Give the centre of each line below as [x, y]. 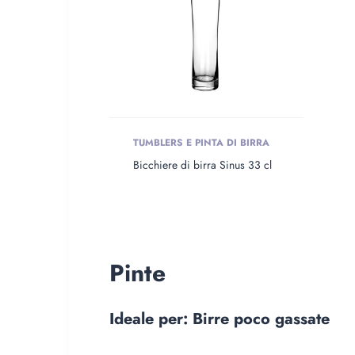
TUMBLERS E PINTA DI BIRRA [201, 143]
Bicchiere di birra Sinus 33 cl [202, 165]
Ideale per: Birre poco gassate [219, 319]
